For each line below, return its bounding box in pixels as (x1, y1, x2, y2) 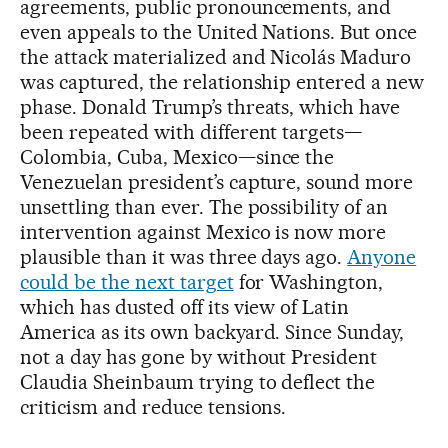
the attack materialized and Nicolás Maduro (20, 44, 412, 69)
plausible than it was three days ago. (20, 244, 348, 269)
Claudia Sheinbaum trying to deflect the (20, 369, 376, 394)
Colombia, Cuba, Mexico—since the (20, 144, 335, 169)
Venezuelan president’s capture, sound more (20, 169, 414, 194)
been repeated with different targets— (20, 119, 363, 144)
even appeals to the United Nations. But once (20, 19, 418, 44)
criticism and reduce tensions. (20, 394, 287, 419)
